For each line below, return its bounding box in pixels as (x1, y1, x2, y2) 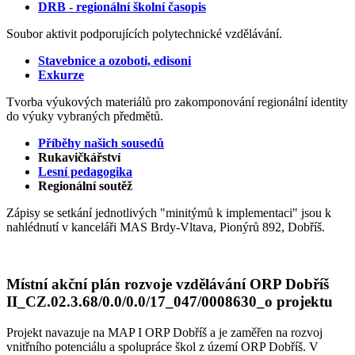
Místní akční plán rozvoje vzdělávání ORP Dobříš (6, 276, 329, 293)
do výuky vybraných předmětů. (6, 109, 163, 123)
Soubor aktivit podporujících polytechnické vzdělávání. (6, 26, 282, 40)
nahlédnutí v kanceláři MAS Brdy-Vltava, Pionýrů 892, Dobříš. (6, 219, 325, 234)
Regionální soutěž (38, 178, 132, 193)
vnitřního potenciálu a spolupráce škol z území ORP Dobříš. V (6, 340, 319, 353)
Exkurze (38, 67, 84, 82)
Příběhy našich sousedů (38, 136, 164, 150)
